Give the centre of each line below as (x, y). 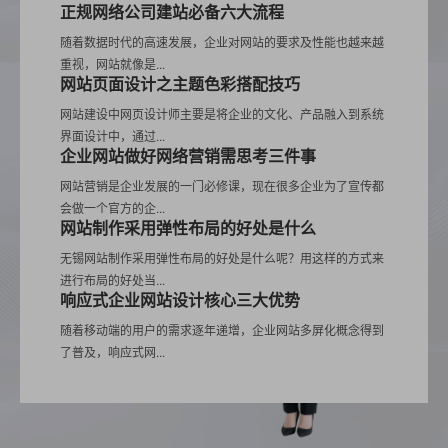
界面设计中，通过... (112, 135)
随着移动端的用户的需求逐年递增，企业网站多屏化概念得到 (222, 329)
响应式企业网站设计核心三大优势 (180, 299)
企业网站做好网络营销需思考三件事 (188, 155)
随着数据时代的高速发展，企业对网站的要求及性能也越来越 (222, 41)
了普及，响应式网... (112, 351)
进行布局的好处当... (112, 279)
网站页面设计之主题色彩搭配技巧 (180, 83)
